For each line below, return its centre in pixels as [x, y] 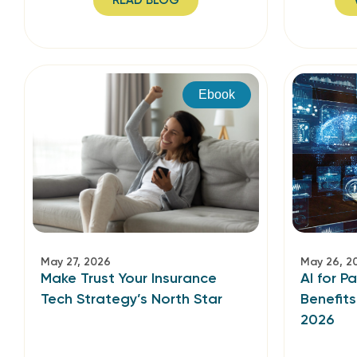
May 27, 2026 [76, 262]
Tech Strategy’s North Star [131, 299]
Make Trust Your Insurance [129, 278]
